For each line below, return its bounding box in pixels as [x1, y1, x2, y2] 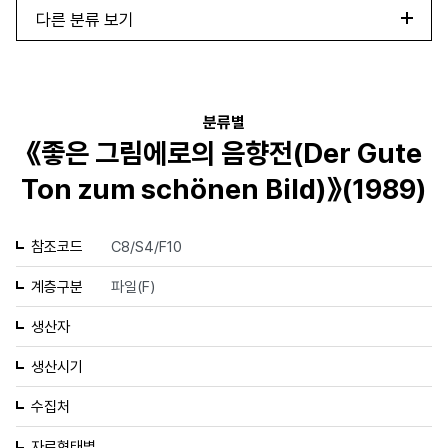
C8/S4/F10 [111, 237, 182, 256]
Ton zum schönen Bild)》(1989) [21, 172, 427, 206]
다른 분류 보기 [36, 10, 134, 31]
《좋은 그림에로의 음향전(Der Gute [26, 136, 422, 170]
